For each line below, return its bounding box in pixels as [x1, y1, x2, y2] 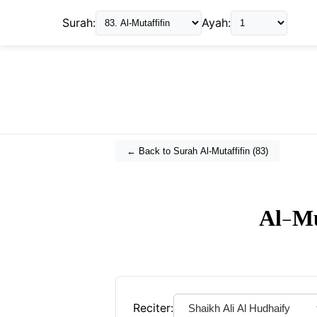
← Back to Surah [127, 146, 200, 157]
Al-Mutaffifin [200, 146, 250, 157]
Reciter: [133, 301, 173, 316]
